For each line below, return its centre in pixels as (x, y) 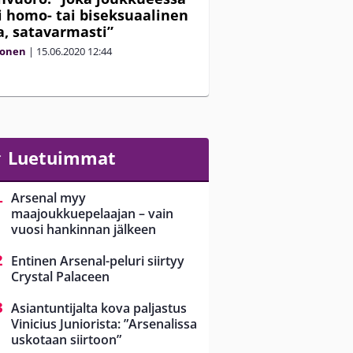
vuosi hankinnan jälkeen (84, 230)
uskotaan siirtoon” (66, 340)
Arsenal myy (48, 198)
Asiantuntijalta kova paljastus (99, 308)
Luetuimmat (61, 158)
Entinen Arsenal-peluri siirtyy (98, 261)
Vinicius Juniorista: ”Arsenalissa (104, 324)
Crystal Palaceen (60, 277)
